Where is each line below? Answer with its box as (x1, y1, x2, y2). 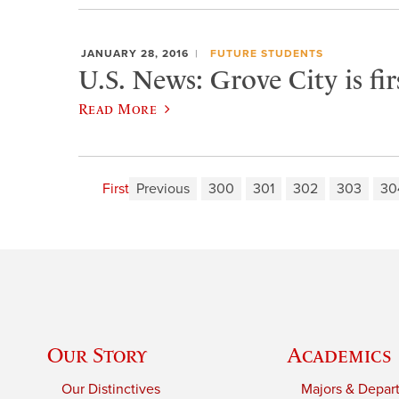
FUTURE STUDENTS (209, 46, 323, 60)
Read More (78, 101, 158, 118)
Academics (287, 343, 393, 368)
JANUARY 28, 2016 (81, 46, 189, 60)
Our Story (47, 343, 148, 368)
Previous (136, 180, 190, 199)
